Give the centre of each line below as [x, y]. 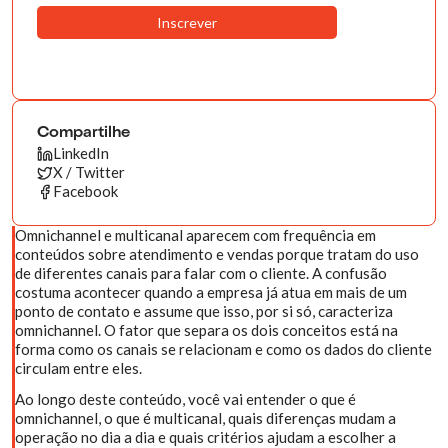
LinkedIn [81, 153]
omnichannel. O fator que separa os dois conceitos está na [206, 330]
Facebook [85, 191]
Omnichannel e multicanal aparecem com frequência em [195, 235]
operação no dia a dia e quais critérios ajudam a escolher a [205, 437]
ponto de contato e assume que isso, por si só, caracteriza [204, 311]
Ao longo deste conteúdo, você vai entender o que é [185, 399]
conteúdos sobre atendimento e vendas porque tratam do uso [217, 254]
